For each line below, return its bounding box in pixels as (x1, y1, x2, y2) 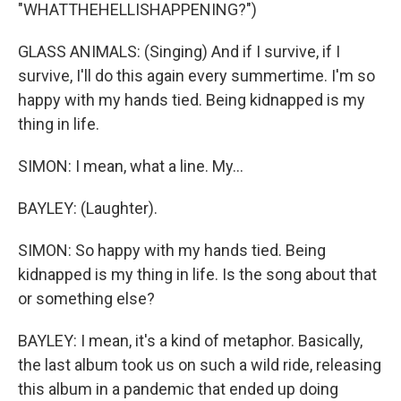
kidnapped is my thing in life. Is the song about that (18, 265, 377, 284)
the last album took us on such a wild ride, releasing (18, 355, 381, 374)
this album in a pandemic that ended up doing (18, 380, 338, 398)
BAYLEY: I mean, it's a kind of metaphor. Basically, (18, 331, 363, 350)
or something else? (18, 289, 155, 308)
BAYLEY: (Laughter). (18, 199, 158, 218)
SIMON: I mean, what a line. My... (18, 157, 243, 175)
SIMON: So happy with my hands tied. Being (18, 241, 326, 260)
